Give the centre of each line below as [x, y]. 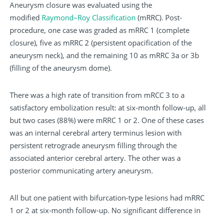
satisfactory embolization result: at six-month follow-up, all [108, 108]
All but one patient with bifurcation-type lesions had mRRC [107, 198]
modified [26, 18]
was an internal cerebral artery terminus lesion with [96, 133]
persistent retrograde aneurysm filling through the [93, 146]
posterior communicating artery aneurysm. [81, 171]
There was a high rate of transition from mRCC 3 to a [97, 95]
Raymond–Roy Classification [89, 18]
